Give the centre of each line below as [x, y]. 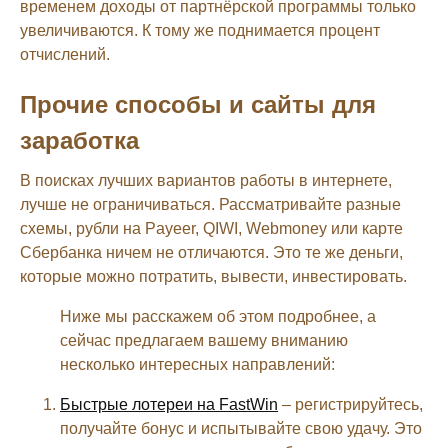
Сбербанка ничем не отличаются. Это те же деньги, [211, 252]
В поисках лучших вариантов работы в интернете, [206, 180]
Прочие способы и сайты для [198, 104]
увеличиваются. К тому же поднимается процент [200, 30]
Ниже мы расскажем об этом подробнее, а [218, 316]
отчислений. [65, 54]
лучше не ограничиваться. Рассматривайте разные [210, 204]
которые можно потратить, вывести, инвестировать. [213, 276]
